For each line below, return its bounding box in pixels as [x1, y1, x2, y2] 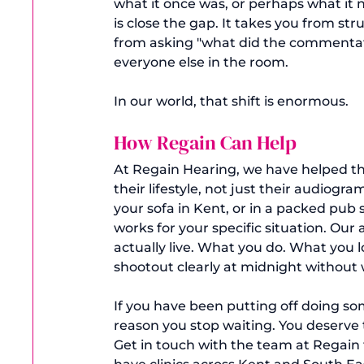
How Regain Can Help [114, 128, 297, 156]
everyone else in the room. [114, 54, 288, 70]
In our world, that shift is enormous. [114, 93, 349, 109]
